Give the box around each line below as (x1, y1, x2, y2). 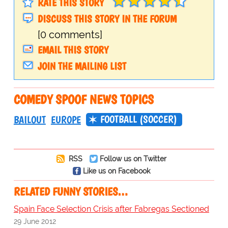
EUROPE (50, 113, 81, 126)
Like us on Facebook (82, 166, 150, 176)
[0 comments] (37, 28, 102, 41)
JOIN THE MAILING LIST (37, 60, 126, 73)
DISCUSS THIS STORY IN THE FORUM (37, 12, 177, 25)
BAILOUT (13, 113, 46, 126)
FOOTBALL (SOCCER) (100, 113, 177, 126)
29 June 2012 (13, 217, 56, 226)
